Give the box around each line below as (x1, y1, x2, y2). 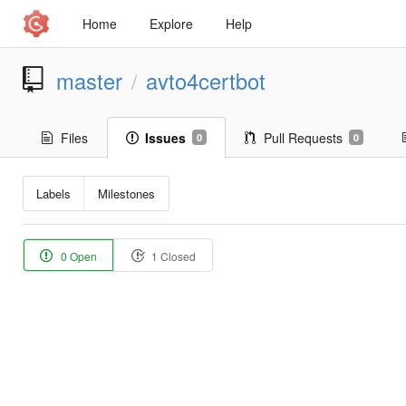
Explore (149, 14, 193, 33)
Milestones (98, 185, 156, 203)
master (55, 65, 122, 96)
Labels (36, 185, 72, 203)
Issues (144, 129, 186, 147)
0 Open (57, 247, 97, 264)
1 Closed (148, 247, 196, 264)
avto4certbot (145, 65, 266, 96)
